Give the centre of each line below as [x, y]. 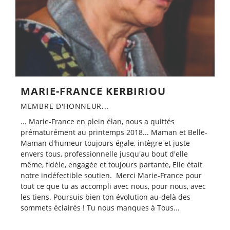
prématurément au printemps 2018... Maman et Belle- [114, 132]
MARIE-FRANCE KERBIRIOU [93, 91]
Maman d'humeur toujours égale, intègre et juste [105, 143]
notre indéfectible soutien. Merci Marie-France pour [111, 176]
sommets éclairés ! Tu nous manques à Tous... [100, 208]
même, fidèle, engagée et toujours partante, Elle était [111, 165]
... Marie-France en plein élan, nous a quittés [98, 122]
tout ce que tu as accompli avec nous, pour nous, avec [113, 186]
